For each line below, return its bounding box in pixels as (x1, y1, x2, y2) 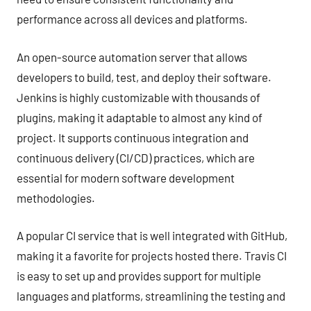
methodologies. (17, 190, 95, 205)
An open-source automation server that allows (17, 49, 247, 64)
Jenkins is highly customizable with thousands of (17, 90, 260, 104)
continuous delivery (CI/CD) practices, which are (17, 150, 255, 165)
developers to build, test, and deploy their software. (17, 69, 271, 84)
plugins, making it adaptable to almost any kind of (17, 110, 262, 124)
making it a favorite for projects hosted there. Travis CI (17, 249, 287, 262)
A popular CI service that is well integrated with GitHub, (17, 228, 287, 242)
